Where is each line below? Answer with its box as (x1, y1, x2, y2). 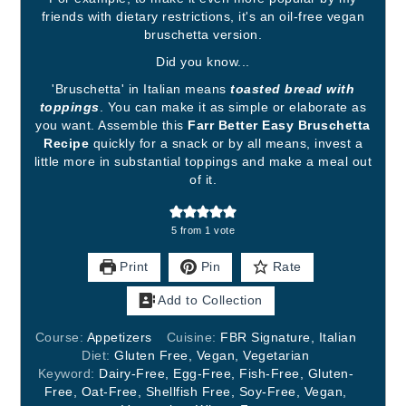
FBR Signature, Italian (220, 330, 357, 344)
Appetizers (86, 330, 152, 344)
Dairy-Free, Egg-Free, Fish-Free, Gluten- (99, 366, 354, 381)
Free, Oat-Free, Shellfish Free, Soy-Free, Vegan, (43, 384, 347, 399)
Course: (34, 330, 87, 344)
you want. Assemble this (35, 118, 188, 132)
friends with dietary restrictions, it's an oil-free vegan (41, 9, 365, 24)
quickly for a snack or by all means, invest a (89, 136, 362, 150)
